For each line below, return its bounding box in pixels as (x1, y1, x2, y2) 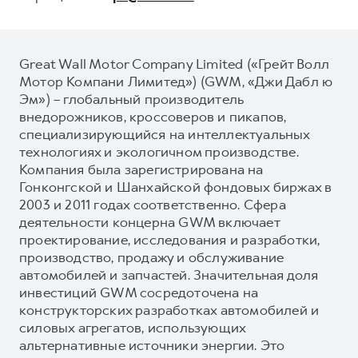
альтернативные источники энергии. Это (19, 336, 285, 354)
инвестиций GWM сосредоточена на (19, 283, 259, 301)
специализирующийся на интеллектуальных (19, 125, 310, 143)
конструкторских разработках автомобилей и (19, 300, 320, 319)
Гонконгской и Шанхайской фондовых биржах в (19, 177, 332, 196)
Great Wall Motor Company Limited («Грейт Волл (19, 54, 329, 73)
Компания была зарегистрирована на (19, 160, 264, 178)
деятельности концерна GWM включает (19, 213, 280, 231)
